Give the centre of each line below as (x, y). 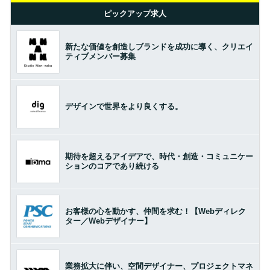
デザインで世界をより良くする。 (124, 106)
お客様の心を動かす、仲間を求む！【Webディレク (155, 211)
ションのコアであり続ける (112, 166)
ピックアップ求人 (135, 13)
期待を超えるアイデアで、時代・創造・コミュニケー (159, 156)
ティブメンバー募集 (100, 56)
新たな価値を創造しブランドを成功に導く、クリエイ (159, 46)
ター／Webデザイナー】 (108, 221)
